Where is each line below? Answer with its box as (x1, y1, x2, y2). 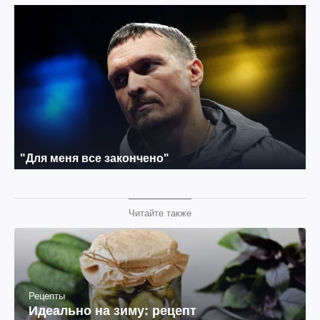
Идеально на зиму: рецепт (29, 304, 196, 318)
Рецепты (29, 291, 65, 301)
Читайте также (129, 207, 191, 219)
